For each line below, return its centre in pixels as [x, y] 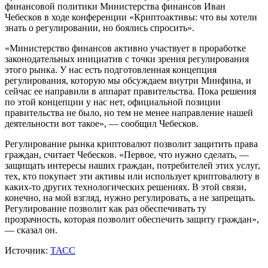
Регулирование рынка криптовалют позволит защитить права [131, 144]
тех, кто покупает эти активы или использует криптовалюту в [132, 176]
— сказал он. [31, 230]
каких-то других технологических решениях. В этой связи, [126, 187]
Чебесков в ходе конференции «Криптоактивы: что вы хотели [131, 17]
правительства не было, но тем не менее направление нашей [129, 112]
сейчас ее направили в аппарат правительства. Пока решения [130, 91]
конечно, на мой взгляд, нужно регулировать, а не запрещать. [130, 197]
